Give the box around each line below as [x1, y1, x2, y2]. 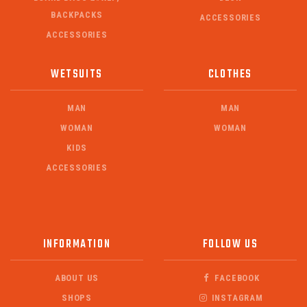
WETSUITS [51, 65, 103, 83]
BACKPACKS [51, 9, 103, 20]
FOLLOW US [202, 235, 258, 253]
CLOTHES [208, 65, 253, 83]
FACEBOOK [212, 272, 260, 283]
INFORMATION [42, 235, 111, 253]
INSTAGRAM [208, 292, 263, 303]
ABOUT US [54, 272, 99, 283]
